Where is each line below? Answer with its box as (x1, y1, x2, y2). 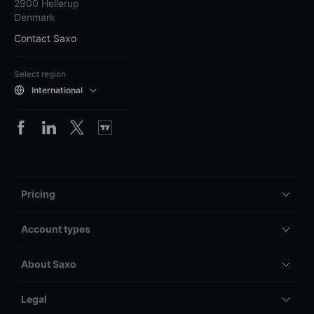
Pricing (21, 188, 55, 200)
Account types (21, 223, 90, 235)
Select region (14, 69, 66, 80)
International (32, 84, 83, 95)
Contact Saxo (14, 32, 76, 45)
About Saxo (21, 258, 76, 271)
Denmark (14, 11, 55, 24)
